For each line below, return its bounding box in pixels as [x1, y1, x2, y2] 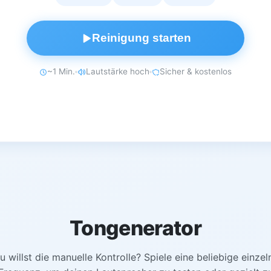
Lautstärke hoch [85, 67, 149, 77]
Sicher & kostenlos [160, 67, 232, 77]
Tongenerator [70, 215, 201, 240]
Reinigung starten [91, 31, 191, 45]
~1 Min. [47, 67, 76, 77]
